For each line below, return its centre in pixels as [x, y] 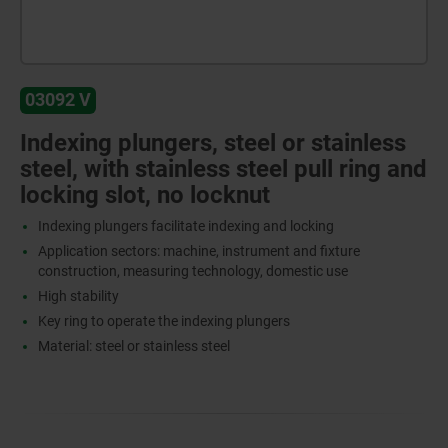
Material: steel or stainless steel [133, 345]
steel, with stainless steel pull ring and [223, 168]
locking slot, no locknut [145, 194]
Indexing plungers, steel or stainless [213, 142]
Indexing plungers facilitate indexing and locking [185, 225]
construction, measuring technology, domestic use [192, 270]
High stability [78, 295]
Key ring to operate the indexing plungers [163, 320]
